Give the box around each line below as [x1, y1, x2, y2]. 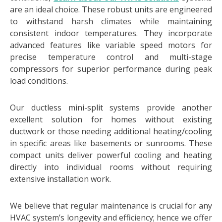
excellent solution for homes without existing [10, 114, 212, 125]
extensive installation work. [10, 173, 111, 184]
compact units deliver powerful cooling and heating [10, 150, 212, 161]
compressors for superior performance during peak [10, 63, 212, 74]
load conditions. [10, 75, 68, 86]
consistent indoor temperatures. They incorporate [10, 28, 212, 39]
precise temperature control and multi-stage [10, 52, 212, 62]
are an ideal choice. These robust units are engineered [10, 4, 212, 15]
